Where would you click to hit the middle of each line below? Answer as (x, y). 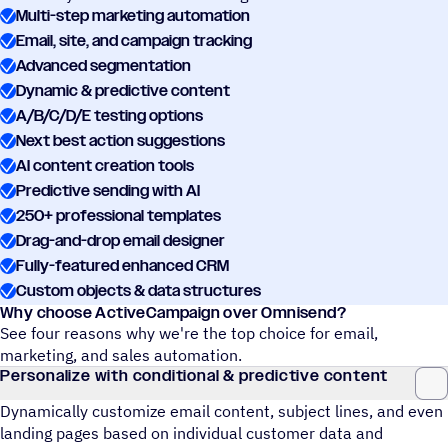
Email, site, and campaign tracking (134, 41)
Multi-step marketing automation (133, 16)
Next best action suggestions (120, 141)
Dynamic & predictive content (123, 91)
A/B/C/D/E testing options (109, 116)
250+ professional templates (118, 216)
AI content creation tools (105, 166)
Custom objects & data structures (138, 291)
